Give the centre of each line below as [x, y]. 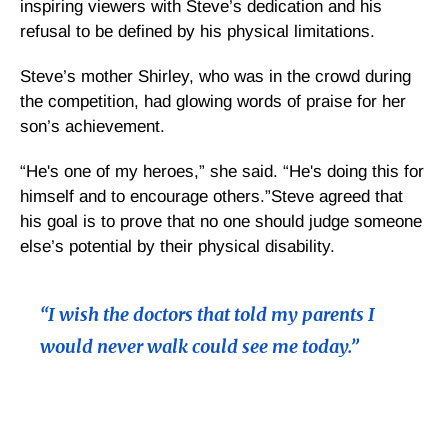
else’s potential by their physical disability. [177, 246]
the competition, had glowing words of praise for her [213, 101]
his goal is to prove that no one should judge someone [221, 221]
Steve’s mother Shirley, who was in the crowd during [215, 76]
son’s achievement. [92, 126]
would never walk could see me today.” [199, 346]
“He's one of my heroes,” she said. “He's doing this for [222, 171]
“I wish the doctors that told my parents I [207, 314]
